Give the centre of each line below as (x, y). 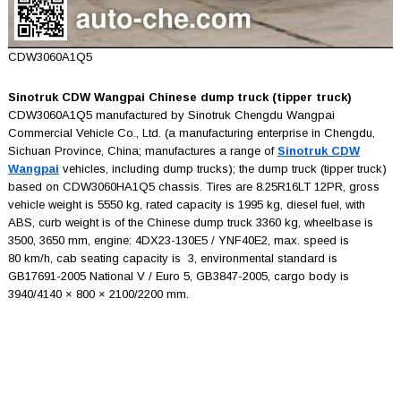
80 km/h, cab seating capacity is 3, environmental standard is (172, 259)
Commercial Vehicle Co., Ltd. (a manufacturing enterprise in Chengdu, (191, 133)
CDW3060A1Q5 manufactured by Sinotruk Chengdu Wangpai (171, 115)
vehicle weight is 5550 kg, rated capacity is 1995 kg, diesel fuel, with (186, 205)
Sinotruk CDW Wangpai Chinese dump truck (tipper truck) (179, 98)
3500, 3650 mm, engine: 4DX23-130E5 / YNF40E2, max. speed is (178, 241)
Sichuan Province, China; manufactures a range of (142, 151)
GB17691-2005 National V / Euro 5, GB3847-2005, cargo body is (178, 277)
